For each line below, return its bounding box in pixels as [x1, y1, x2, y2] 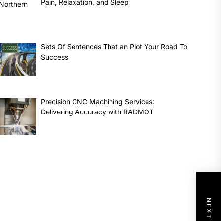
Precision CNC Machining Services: [41, 97, 155, 106]
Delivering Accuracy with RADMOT [41, 107, 154, 116]
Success [41, 52, 69, 61]
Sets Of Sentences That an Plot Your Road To [41, 42, 188, 51]
